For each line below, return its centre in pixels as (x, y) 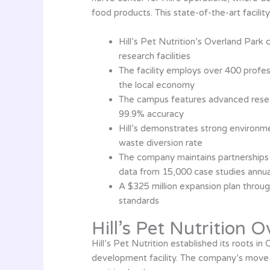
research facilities (155, 56)
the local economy (157, 85)
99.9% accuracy (151, 114)
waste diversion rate (161, 143)
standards (139, 201)
